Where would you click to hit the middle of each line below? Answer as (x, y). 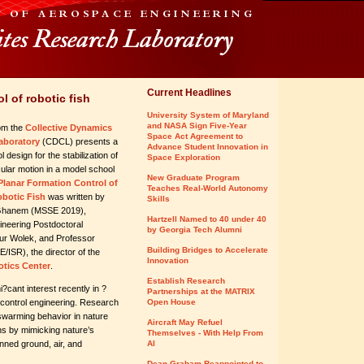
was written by (75, 197)
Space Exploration (184, 157)
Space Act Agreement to (195, 136)
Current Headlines (189, 93)
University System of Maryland (208, 115)
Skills (158, 199)
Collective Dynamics (67, 128)
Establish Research (186, 281)
